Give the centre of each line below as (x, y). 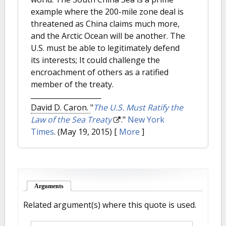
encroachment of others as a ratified (100, 72)
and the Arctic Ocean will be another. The (108, 36)
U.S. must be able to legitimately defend (105, 48)
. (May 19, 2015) (83, 132)
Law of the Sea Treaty (71, 120)
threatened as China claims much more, (105, 24)
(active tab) (78, 186)
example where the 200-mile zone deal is (107, 12)
